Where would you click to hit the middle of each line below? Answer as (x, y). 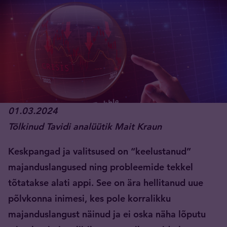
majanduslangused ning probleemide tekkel (101, 167)
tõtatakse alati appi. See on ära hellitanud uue (106, 183)
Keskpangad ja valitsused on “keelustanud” (100, 152)
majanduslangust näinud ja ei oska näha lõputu (107, 214)
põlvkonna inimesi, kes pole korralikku (89, 199)
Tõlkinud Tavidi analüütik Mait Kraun (85, 127)
